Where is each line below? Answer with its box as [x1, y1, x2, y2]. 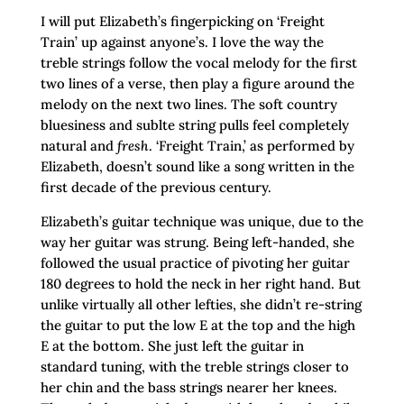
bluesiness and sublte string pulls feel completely [40, 116, 349, 134]
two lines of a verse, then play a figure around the [40, 75, 354, 93]
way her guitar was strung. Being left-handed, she [40, 234, 354, 252]
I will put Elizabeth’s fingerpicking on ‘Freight [40, 13, 325, 31]
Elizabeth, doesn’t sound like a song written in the [40, 158, 354, 176]
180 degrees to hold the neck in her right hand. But [40, 275, 361, 293]
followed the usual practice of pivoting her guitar [40, 254, 350, 272]
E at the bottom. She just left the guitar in [40, 337, 304, 355]
